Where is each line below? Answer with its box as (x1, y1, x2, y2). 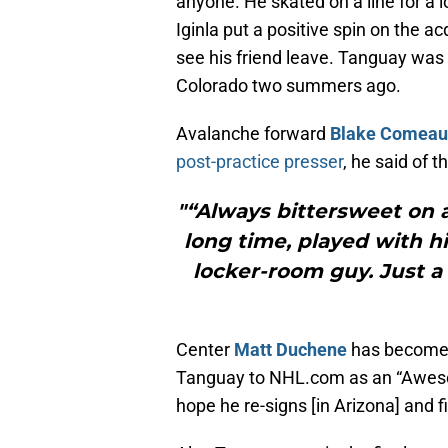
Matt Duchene (234, 339, 347, 361)
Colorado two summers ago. (176, 75, 401, 97)
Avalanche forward (176, 123, 330, 145)
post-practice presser (176, 151, 343, 173)
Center (176, 339, 234, 361)
